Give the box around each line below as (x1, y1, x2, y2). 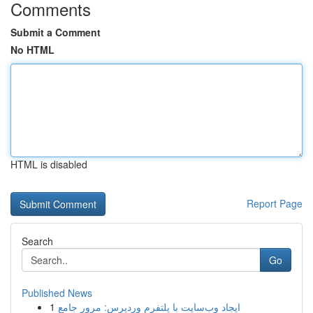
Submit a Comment (10, 25, 101, 39)
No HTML (10, 43, 54, 57)
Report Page (247, 196, 303, 210)
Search (22, 234, 53, 248)
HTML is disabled (10, 157, 87, 171)
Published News (22, 286, 92, 300)
